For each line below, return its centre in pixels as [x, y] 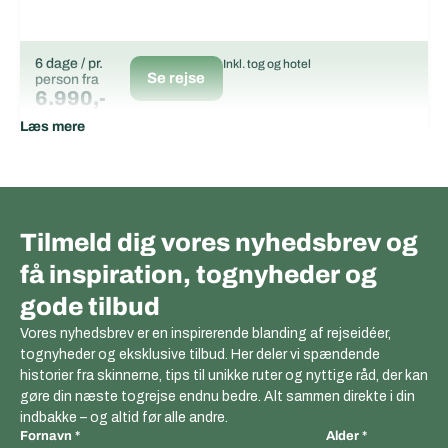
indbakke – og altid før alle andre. [124, 417]
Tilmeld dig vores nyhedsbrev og [219, 242]
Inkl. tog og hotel [266, 64]
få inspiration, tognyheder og [198, 274]
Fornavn [46, 436]
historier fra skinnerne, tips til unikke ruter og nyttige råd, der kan [224, 375]
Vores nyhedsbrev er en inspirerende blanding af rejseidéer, [205, 333]
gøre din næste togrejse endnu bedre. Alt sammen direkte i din [217, 396]
